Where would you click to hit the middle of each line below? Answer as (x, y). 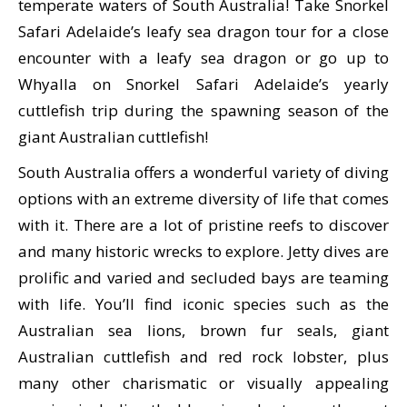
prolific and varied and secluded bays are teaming (203, 278)
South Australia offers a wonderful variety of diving (203, 172)
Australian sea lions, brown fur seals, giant (203, 330)
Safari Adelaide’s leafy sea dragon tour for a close (203, 31)
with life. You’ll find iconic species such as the (203, 304)
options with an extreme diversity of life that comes (203, 199)
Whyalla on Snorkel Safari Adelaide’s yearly (203, 84)
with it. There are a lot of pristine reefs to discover (203, 225)
